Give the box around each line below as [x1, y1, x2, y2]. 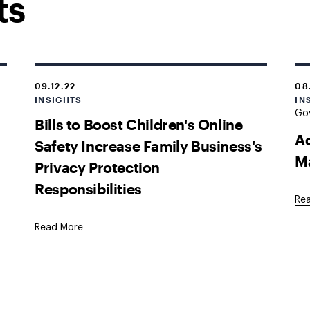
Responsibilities [35, 179, 142, 197]
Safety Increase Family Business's [35, 136, 262, 154]
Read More [35, 223, 84, 232]
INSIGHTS [35, 95, 82, 104]
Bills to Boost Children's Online [35, 115, 243, 133]
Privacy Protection [35, 158, 160, 176]
